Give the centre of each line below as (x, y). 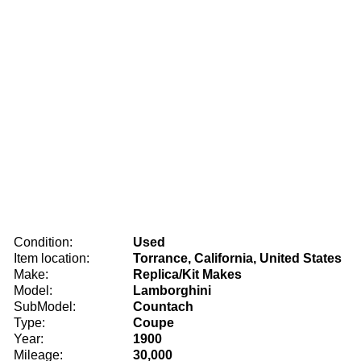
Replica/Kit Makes (187, 274)
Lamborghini (172, 290)
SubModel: (45, 307)
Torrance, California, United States (237, 258)
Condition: (43, 242)
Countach (163, 307)
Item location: (52, 258)
